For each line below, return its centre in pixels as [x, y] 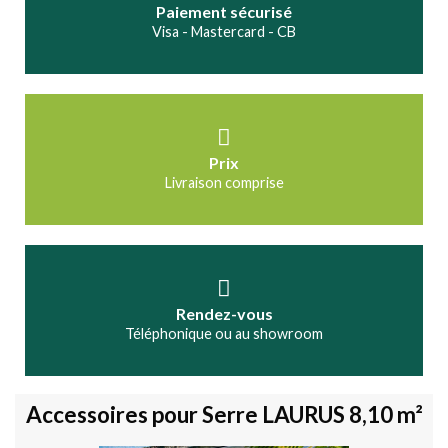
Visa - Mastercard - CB [224, 31]
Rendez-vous [224, 313]
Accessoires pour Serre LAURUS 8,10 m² [224, 414]
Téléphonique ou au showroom [224, 333]
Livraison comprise [224, 182]
